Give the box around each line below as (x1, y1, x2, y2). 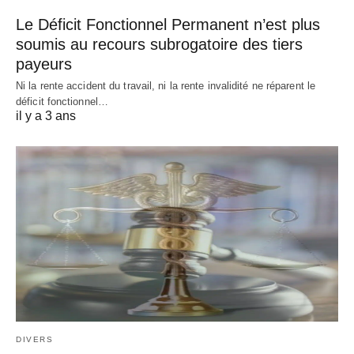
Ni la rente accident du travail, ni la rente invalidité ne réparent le (16, 80, 316, 92)
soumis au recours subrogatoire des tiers (16, 36, 303, 54)
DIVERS (16, 335, 53, 345)
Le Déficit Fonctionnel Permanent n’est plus (16, 16, 320, 34)
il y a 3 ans (16, 109, 76, 123)
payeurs (16, 55, 72, 73)
